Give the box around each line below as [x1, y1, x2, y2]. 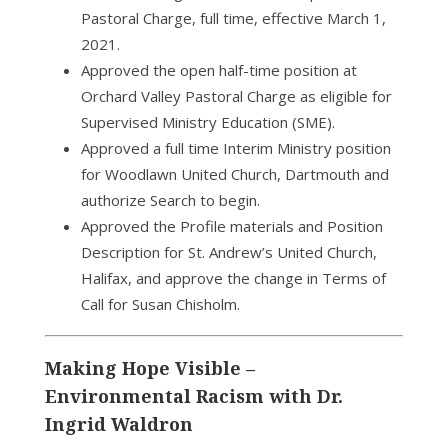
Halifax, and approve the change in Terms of [80, 268, 386, 288]
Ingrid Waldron [44, 412, 193, 436]
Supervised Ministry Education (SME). [80, 112, 335, 132]
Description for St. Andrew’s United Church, [80, 242, 377, 262]
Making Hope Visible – [44, 356, 255, 380]
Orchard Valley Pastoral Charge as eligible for [80, 86, 392, 106]
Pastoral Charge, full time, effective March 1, [80, 8, 386, 28]
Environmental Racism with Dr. [44, 384, 343, 408]
